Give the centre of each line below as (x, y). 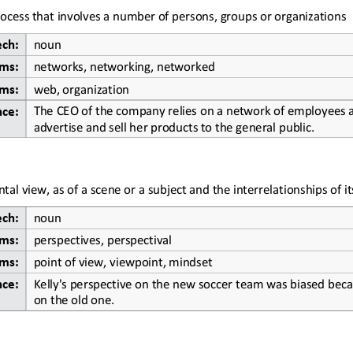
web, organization (81, 87)
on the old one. (74, 298)
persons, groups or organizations (258, 14)
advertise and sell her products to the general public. (174, 124)
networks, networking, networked (124, 65)
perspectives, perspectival (102, 238)
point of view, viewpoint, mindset (123, 260)
